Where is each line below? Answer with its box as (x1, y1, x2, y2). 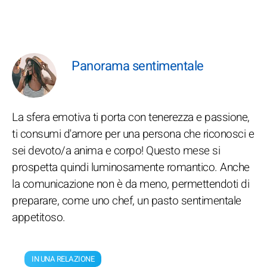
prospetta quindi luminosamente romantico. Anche (12, 159, 250, 176)
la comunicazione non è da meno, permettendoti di (12, 176, 249, 193)
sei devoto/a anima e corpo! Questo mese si (12, 142, 220, 159)
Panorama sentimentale (72, 57, 204, 76)
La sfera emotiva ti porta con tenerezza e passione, (12, 109, 250, 126)
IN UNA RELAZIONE (32, 253, 94, 265)
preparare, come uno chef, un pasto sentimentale (12, 193, 241, 209)
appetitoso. (12, 209, 66, 226)
